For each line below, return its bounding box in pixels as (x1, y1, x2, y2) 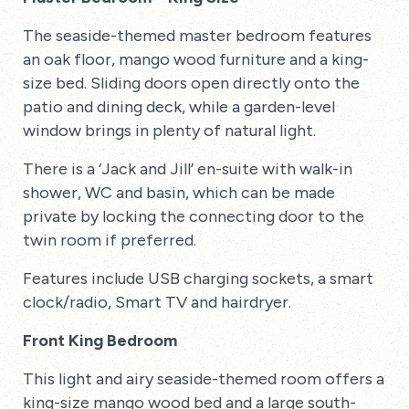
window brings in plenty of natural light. (23, 121, 316, 141)
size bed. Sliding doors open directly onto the (23, 73, 360, 93)
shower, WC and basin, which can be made (23, 183, 335, 203)
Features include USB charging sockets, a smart (23, 268, 373, 288)
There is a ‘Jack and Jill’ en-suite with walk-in (23, 159, 352, 179)
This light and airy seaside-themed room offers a (23, 369, 384, 389)
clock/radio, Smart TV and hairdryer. (23, 292, 291, 312)
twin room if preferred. (23, 230, 196, 250)
